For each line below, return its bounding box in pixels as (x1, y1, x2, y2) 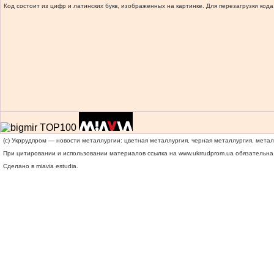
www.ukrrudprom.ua (179, 150, 234, 157)
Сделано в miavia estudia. (3, 163, 78, 169)
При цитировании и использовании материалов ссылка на (3, 150, 179, 157)
